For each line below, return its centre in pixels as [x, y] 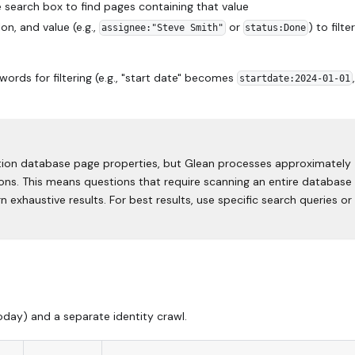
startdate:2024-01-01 [294, 78]
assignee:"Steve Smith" [162, 28]
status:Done [276, 28]
